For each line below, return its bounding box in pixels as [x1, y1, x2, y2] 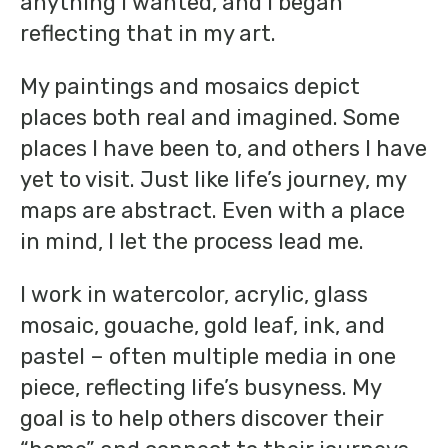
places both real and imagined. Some [20, 103, 400, 131]
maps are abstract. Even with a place [20, 196, 405, 224]
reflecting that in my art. [20, 19, 286, 47]
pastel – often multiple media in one [20, 342, 396, 370]
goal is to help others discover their [20, 404, 384, 432]
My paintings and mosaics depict [20, 72, 360, 100]
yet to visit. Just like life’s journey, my [20, 165, 406, 193]
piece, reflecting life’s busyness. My [20, 373, 381, 401]
